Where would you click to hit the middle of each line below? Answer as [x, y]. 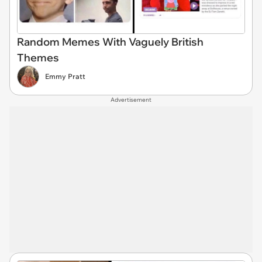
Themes [38, 58]
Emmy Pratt [65, 76]
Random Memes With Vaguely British [110, 42]
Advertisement [131, 100]
